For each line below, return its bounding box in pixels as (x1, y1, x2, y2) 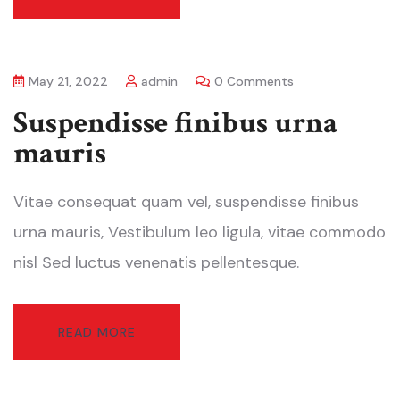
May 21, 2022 (29, 73, 108, 90)
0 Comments (214, 73, 294, 90)
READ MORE (58, 324, 136, 341)
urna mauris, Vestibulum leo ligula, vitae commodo (13, 221, 386, 244)
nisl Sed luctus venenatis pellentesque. (13, 252, 299, 274)
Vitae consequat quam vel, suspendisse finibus (13, 191, 359, 213)
